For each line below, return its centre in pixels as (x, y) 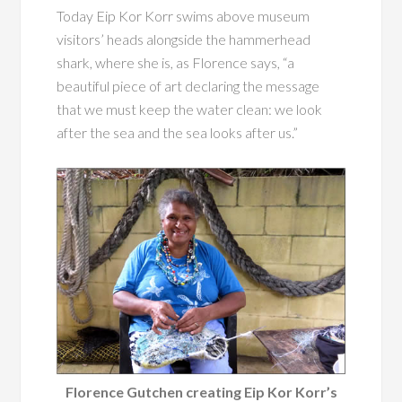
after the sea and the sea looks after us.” (178, 133)
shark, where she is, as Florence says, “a (176, 63)
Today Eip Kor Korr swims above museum (184, 16)
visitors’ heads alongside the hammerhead (184, 39)
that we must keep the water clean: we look (190, 109)
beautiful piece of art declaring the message (188, 86)
